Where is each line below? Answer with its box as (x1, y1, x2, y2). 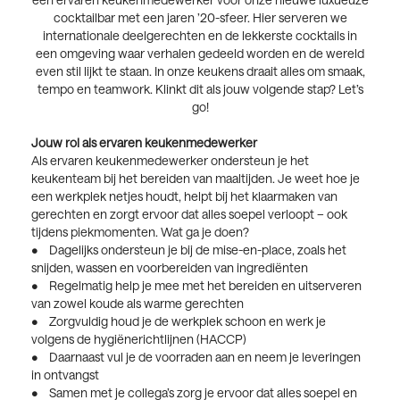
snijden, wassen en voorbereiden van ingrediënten (31, 259, 308, 275)
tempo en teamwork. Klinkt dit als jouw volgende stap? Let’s (37, 80, 363, 96)
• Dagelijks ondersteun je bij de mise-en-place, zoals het (31, 241, 346, 257)
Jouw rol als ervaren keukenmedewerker (31, 134, 257, 150)
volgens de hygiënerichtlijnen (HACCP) (31, 330, 246, 346)
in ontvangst (31, 366, 99, 382)
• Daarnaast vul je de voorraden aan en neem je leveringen (31, 348, 361, 364)
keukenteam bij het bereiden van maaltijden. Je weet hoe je (31, 170, 360, 186)
